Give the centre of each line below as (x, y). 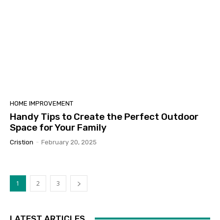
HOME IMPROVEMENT (41, 103)
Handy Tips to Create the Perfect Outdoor (104, 116)
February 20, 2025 (69, 142)
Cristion (22, 142)
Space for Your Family (58, 127)
